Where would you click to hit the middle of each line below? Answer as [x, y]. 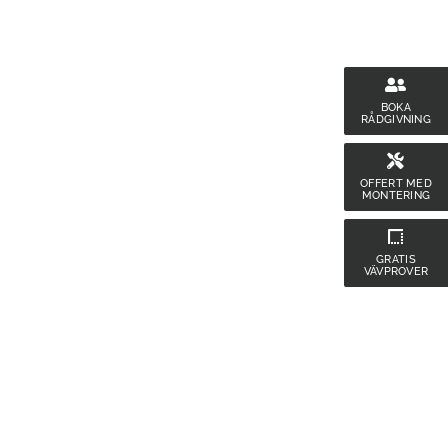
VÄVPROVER [396, 270]
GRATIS [396, 258]
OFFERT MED [396, 182]
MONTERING [396, 194]
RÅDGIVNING [396, 118]
